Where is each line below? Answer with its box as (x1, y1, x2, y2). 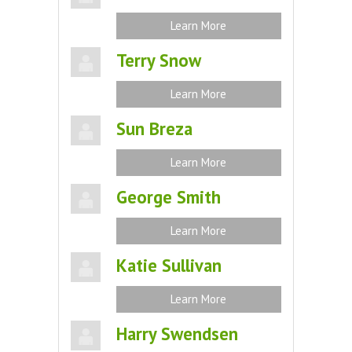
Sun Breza (115, 117, 192, 140)
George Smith (115, 185, 221, 208)
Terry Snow (115, 49, 201, 71)
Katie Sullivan (115, 254, 222, 277)
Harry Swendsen (115, 322, 238, 345)
